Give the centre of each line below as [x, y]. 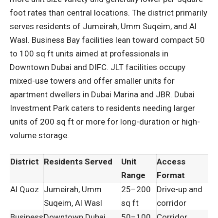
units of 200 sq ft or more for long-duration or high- [105, 121]
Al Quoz [25, 190]
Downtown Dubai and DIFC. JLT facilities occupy [98, 67]
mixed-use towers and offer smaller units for [92, 81]
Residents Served [78, 162]
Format [171, 175]
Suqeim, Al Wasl [73, 203]
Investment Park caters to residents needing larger [102, 108]
